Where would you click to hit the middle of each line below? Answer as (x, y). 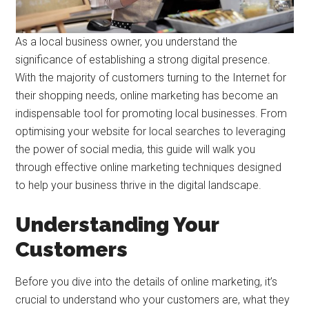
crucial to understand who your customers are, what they (153, 300)
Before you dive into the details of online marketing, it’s (147, 282)
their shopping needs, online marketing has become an (147, 96)
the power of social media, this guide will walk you (136, 149)
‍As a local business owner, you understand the (127, 42)
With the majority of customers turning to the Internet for (151, 78)
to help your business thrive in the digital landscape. (139, 185)
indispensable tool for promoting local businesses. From (151, 113)
